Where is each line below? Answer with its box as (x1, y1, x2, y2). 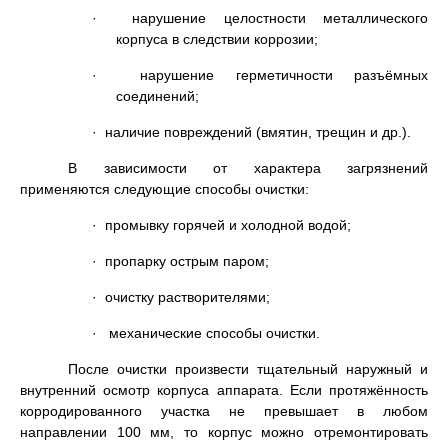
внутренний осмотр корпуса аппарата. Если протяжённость (20, 381, 428, 398)
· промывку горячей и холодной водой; (92, 216, 351, 233)
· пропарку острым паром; (92, 252, 269, 269)
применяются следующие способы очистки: (20, 180, 309, 197)
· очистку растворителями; (92, 288, 270, 305)
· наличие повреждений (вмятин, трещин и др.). (92, 123, 411, 140)
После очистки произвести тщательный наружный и (68, 360, 428, 377)
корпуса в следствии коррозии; (116, 30, 318, 47)
